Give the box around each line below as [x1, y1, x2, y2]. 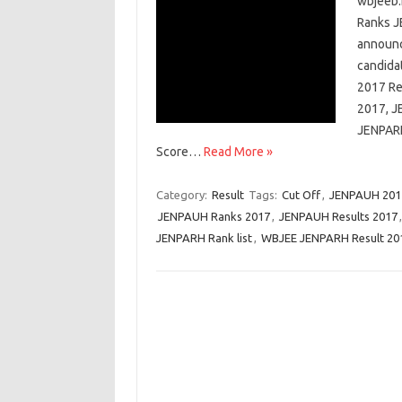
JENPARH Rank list [155, 232, 252, 244]
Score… [155, 144, 204, 159]
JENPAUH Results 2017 [278, 210, 398, 223]
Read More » [203, 144, 273, 159]
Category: [155, 188, 210, 201]
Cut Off [281, 188, 320, 201]
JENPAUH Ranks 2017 [157, 210, 270, 223]
